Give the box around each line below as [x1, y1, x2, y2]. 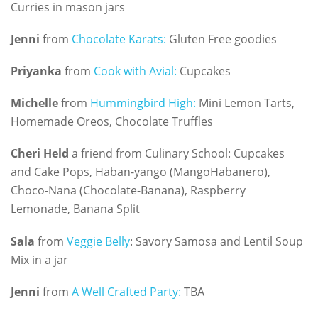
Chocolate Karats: [72, 31, 166, 47]
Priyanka [11, 62, 62, 79]
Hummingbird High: [87, 95, 196, 111]
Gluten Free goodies [166, 31, 277, 47]
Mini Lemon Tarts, [196, 95, 295, 111]
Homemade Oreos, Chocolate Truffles [11, 114, 213, 130]
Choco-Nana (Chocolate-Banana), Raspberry [11, 182, 246, 199]
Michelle [11, 95, 58, 111]
